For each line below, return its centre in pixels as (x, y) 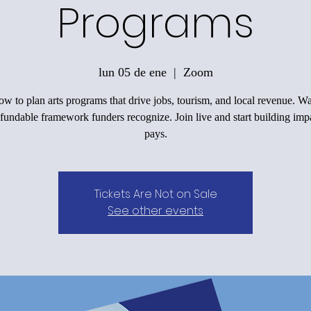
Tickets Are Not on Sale (155, 194)
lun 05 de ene (132, 72)
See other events (155, 210)
